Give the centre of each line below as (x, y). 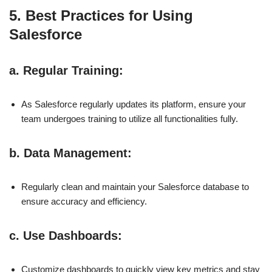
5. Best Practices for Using (101, 15)
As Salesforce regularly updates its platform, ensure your (134, 104)
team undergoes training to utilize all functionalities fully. (130, 118)
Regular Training (71, 70)
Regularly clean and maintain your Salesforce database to (135, 186)
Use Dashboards (70, 235)
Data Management (76, 153)
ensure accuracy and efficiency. (84, 201)
